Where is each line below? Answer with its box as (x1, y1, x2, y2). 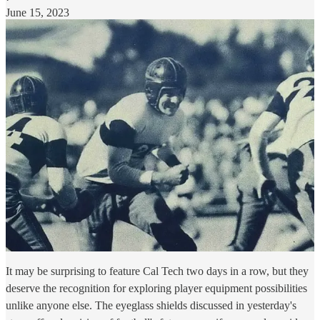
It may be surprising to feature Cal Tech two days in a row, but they (6, 264, 309, 277)
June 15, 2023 (6, 6, 69, 19)
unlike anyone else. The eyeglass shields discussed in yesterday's (6, 299, 296, 311)
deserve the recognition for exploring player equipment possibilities (6, 281, 307, 294)
